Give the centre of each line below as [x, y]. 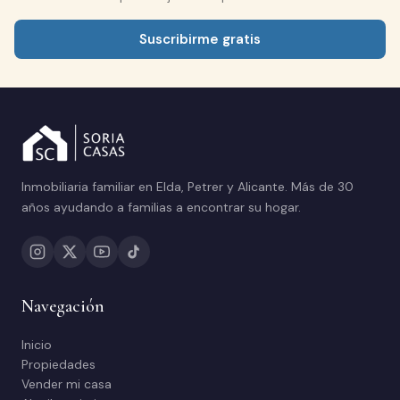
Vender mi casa [67, 384]
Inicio [37, 345]
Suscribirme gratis [200, 39]
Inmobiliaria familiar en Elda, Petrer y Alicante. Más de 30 [187, 187]
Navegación [63, 306]
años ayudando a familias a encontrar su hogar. [161, 207]
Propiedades [58, 364]
